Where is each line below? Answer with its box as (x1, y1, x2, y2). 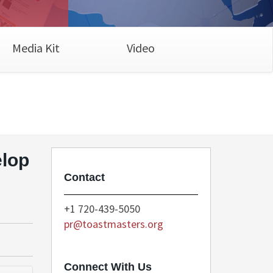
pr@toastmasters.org (63, 217, 163, 231)
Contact (63, 171, 105, 183)
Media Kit (12, 40, 60, 55)
